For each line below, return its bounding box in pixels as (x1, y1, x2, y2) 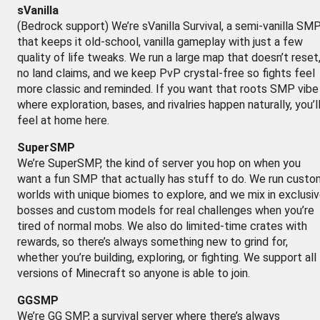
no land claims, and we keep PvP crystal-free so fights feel (17, 66, 315, 80)
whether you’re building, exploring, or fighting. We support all (17, 251, 316, 264)
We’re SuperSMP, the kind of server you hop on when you (17, 156, 301, 170)
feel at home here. (17, 114, 109, 127)
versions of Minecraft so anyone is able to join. (17, 266, 250, 280)
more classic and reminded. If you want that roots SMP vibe (17, 82, 319, 96)
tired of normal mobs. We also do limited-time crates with (17, 219, 307, 233)
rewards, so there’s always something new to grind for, (17, 235, 288, 249)
